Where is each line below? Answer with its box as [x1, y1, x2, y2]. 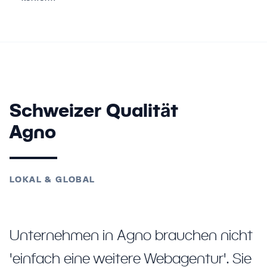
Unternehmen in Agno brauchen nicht [10, 226, 253, 243]
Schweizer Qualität [10, 100, 178, 121]
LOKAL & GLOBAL [10, 175, 95, 184]
